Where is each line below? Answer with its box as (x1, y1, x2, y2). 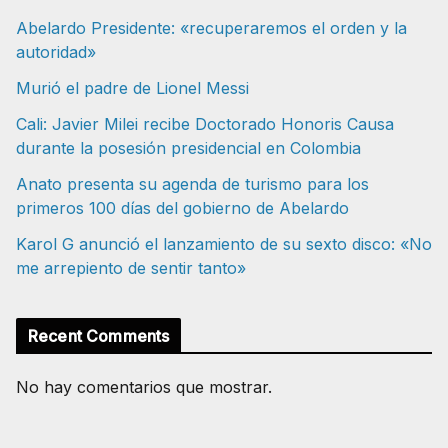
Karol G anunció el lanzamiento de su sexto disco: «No (16, 233, 432, 254)
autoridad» (16, 41, 96, 62)
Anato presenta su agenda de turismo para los (16, 173, 369, 194)
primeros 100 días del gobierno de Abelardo (16, 197, 349, 218)
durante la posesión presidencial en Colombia (16, 137, 361, 158)
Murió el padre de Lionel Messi (16, 77, 249, 98)
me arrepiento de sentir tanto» (16, 257, 246, 278)
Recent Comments (28, 325, 170, 346)
